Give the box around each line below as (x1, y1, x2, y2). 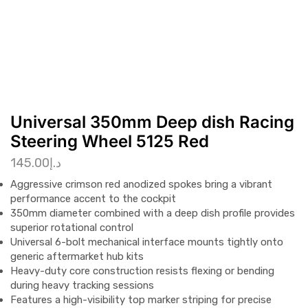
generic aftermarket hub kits (10, 250, 144, 263)
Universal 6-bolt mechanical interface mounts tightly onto (10, 235, 283, 248)
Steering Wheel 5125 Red (10, 131, 209, 152)
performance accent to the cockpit (10, 192, 176, 205)
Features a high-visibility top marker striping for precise (10, 293, 272, 306)
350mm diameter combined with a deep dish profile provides (10, 206, 295, 219)
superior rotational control (10, 221, 133, 234)
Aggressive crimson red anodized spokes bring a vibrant (10, 177, 272, 190)
